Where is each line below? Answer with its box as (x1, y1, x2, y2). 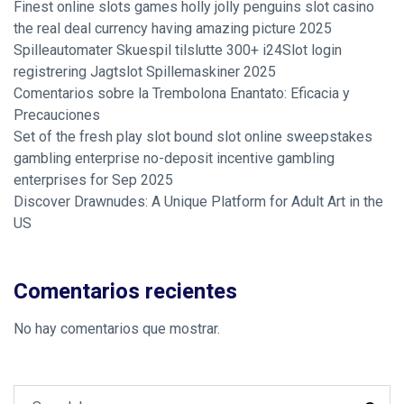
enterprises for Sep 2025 (14, 171, 173, 188)
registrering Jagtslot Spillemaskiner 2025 (14, 63, 276, 80)
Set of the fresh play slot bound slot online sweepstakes (14, 128, 372, 145)
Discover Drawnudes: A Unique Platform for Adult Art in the (14, 193, 383, 210)
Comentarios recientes (14, 276, 237, 308)
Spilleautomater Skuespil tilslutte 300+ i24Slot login (14, 41, 342, 59)
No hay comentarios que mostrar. (14, 320, 220, 337)
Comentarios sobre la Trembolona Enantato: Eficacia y (14, 85, 350, 102)
